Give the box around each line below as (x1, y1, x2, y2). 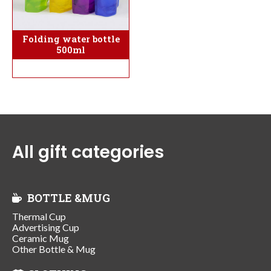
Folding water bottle (22, 33, 120, 45)
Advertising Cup (12, 221, 79, 233)
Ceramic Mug (12, 232, 69, 244)
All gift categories (12, 140, 164, 165)
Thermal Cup (12, 210, 66, 222)
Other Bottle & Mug (12, 243, 96, 255)
